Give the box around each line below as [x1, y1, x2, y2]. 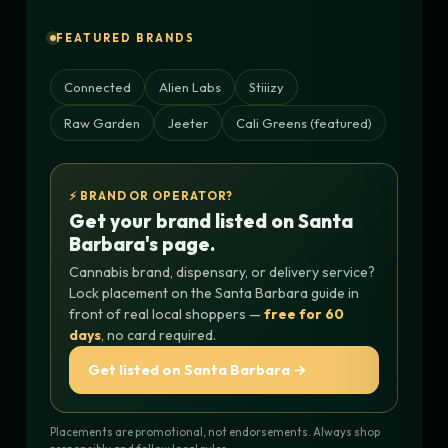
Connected [64, 78, 131, 95]
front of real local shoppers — [69, 304, 264, 323]
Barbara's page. [69, 231, 215, 256]
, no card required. [101, 325, 216, 344]
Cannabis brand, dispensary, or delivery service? [69, 262, 375, 281]
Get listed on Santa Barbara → [88, 359, 307, 379]
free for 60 [264, 304, 344, 323]
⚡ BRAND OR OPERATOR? [69, 187, 234, 203]
